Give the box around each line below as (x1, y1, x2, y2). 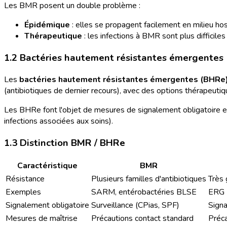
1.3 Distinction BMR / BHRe (4, 136, 125, 149)
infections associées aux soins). (4, 115, 113, 127)
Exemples (6, 186, 41, 198)
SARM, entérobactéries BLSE (91, 186, 197, 198)
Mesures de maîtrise (6, 213, 78, 224)
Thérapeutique (24, 30, 82, 42)
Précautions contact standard (91, 213, 194, 224)
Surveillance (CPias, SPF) (91, 200, 179, 211)
